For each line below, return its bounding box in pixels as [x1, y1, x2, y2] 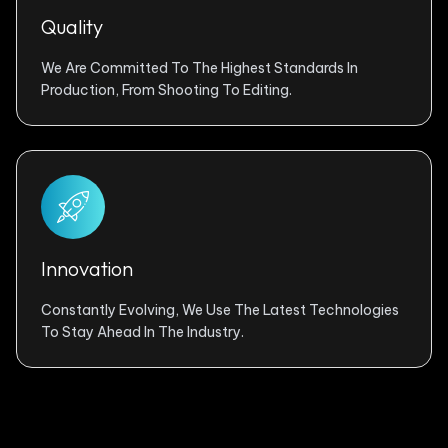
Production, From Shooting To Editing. [41, 81, 292, 99]
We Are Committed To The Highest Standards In [41, 59, 358, 77]
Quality [41, 14, 103, 39]
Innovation [41, 256, 133, 281]
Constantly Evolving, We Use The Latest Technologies [41, 301, 399, 319]
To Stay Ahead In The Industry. [41, 323, 244, 341]
